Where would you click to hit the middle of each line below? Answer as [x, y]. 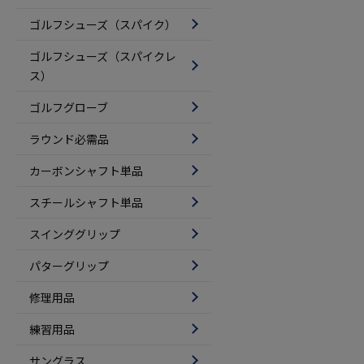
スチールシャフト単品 [86, 202]
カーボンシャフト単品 [86, 170]
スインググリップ [74, 234]
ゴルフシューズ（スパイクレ [102, 56]
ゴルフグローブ [68, 107]
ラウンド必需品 [69, 139]
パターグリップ [69, 265]
